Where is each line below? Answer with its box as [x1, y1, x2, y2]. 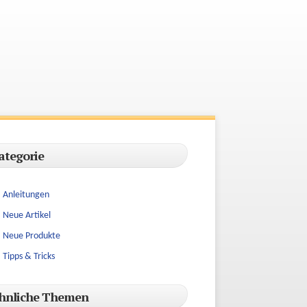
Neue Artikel [2, 210, 51, 221]
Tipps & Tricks [2, 251, 55, 262]
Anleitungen [2, 190, 49, 200]
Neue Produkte [2, 231, 60, 241]
